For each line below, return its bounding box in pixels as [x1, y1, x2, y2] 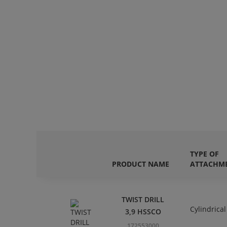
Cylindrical [190, 204, 226, 214]
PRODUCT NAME [112, 159, 169, 169]
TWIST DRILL [122, 195, 164, 205]
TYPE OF [190, 149, 219, 159]
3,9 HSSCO [125, 207, 161, 217]
